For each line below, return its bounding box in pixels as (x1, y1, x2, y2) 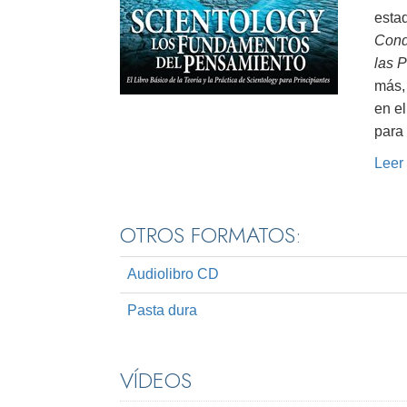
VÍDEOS (120, 364, 192, 397)
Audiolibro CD (127, 266, 219, 283)
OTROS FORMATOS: (120, 219, 302, 252)
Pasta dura (127, 303, 197, 319)
